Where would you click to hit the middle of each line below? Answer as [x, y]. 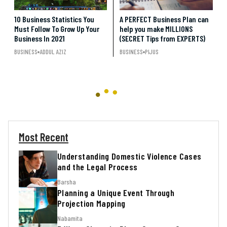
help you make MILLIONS [156, 29]
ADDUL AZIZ [53, 52]
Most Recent [44, 137]
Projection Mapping [91, 203]
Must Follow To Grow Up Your [57, 29]
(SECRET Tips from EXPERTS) [163, 38]
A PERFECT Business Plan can [164, 19]
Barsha [67, 181]
